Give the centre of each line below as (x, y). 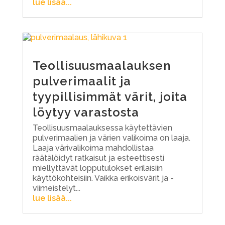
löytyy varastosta (86, 112)
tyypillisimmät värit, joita (110, 96)
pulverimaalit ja (82, 81)
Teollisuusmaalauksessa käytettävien (102, 128)
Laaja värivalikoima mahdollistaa (93, 148)
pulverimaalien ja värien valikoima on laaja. (111, 138)
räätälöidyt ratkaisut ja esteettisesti (98, 158)
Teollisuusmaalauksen (101, 65)
